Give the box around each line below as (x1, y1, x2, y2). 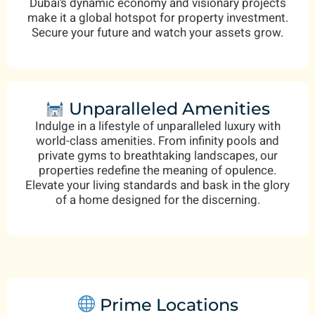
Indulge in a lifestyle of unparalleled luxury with (34, 117, 281, 136)
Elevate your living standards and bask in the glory (25, 176, 290, 195)
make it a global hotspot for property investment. (27, 8, 288, 27)
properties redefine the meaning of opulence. (39, 162, 276, 180)
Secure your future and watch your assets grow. (32, 23, 283, 41)
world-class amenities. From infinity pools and (36, 132, 279, 150)
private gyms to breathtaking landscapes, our (37, 147, 278, 165)
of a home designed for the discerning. (55, 191, 260, 210)
